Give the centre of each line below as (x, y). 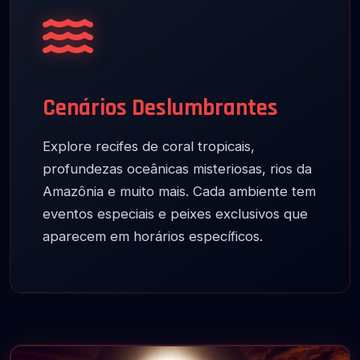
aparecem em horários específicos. (153, 236)
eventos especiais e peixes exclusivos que (175, 214)
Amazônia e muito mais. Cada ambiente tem (179, 191)
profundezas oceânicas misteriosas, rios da (177, 169)
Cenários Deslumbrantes (160, 108)
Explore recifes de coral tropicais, (149, 146)
